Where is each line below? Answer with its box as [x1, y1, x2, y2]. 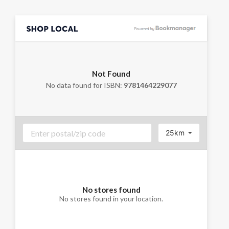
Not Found [92, 68, 130, 78]
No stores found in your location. [59, 194, 163, 203]
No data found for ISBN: [45, 80, 124, 89]
